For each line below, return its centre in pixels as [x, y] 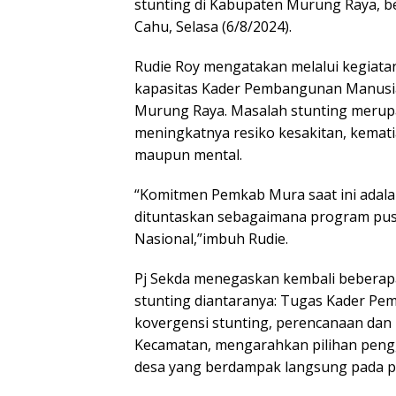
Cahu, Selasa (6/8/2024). [213, 26]
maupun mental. [188, 154]
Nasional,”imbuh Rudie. [211, 238]
